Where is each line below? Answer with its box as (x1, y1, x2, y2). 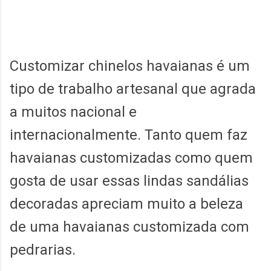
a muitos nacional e (10, 103, 137, 121)
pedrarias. (10, 241, 79, 259)
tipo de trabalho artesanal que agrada (10, 80, 256, 98)
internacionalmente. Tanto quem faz (10, 126, 247, 144)
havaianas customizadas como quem (10, 149, 253, 167)
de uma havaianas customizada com (10, 218, 249, 236)
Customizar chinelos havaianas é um (10, 57, 250, 75)
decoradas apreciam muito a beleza (10, 195, 243, 213)
